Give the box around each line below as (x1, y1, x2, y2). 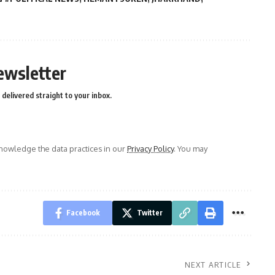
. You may (174, 144, 207, 153)
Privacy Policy (127, 144, 174, 153)
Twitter (136, 208, 163, 217)
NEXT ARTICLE (185, 260, 241, 269)
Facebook (66, 208, 100, 217)
